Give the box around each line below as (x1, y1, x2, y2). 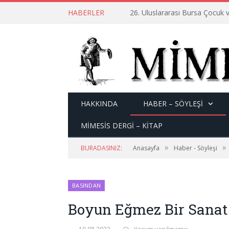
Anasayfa (133, 144, 159, 152)
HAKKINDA (81, 99, 118, 108)
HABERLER (68, 8, 104, 17)
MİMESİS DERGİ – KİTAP (81, 121, 163, 130)
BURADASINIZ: (81, 144, 122, 152)
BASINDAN (72, 181, 101, 189)
